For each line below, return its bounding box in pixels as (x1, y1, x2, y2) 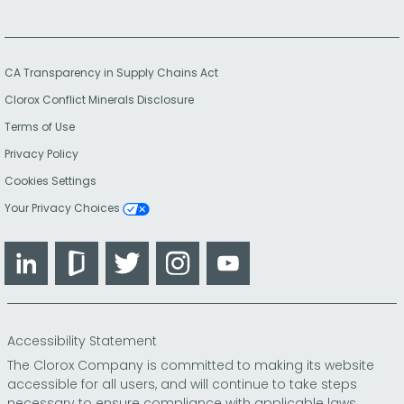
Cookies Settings (5, 173, 96, 188)
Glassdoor (97, 242, 170, 262)
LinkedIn (47, 242, 104, 262)
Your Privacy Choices (5, 200, 123, 216)
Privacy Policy (5, 146, 78, 161)
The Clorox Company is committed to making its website (7, 356, 374, 374)
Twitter (148, 242, 199, 262)
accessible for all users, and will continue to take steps (7, 375, 357, 393)
